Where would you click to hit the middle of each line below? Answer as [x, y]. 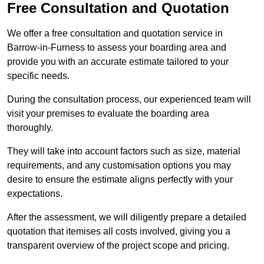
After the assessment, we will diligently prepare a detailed [127, 217]
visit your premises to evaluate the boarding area [108, 114]
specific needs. [38, 76]
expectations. [35, 194]
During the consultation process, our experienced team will [129, 100]
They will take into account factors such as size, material [124, 151]
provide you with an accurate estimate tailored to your [118, 62]
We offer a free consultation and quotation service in [115, 34]
